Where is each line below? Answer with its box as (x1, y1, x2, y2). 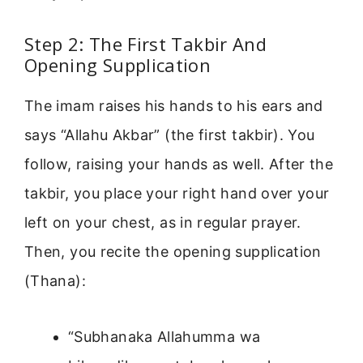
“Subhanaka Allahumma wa (68, 327, 261, 345)
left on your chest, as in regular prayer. (24, 214, 301, 232)
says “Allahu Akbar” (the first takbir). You (24, 126, 315, 144)
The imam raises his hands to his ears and (24, 97, 323, 115)
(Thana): (24, 272, 86, 290)
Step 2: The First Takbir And (24, 32, 267, 57)
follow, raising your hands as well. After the (24, 156, 334, 173)
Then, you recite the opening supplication (24, 243, 322, 261)
